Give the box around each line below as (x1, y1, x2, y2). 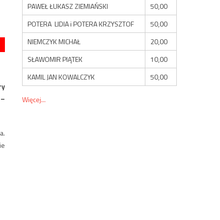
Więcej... (22, 94, 46, 105)
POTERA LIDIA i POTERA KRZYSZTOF (27, 18, 135, 29)
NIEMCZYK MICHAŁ (27, 36, 81, 47)
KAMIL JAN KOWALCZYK (27, 71, 95, 82)
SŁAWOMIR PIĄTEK (27, 54, 83, 64)
